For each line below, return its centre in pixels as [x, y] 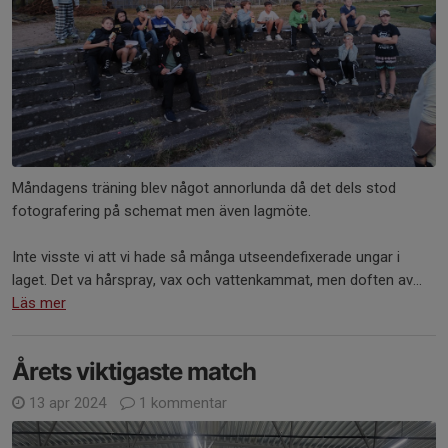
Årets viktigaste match [134, 371]
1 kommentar [181, 402]
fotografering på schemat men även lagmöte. [161, 210]
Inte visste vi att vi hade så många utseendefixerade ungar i [206, 256]
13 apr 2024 [67, 402]
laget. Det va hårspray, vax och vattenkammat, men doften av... [217, 279]
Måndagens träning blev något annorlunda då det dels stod [204, 187]
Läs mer [39, 302]
